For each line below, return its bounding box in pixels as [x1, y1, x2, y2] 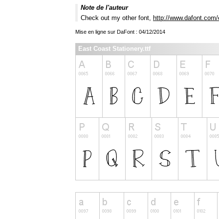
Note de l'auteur [81, 4, 128, 12]
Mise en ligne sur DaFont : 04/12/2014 [75, 29, 165, 35]
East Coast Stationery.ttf [78, 45, 151, 53]
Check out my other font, [81, 14, 153, 22]
